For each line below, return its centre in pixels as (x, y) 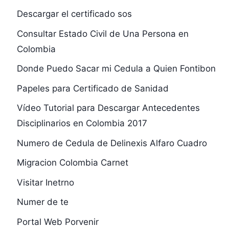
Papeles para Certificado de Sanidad (93, 88)
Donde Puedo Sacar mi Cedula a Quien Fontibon (116, 69)
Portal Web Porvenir (58, 222)
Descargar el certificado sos (74, 14)
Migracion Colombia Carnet (72, 163)
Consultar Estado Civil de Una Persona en (102, 33)
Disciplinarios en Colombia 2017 (82, 123)
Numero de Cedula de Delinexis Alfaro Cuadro (112, 143)
